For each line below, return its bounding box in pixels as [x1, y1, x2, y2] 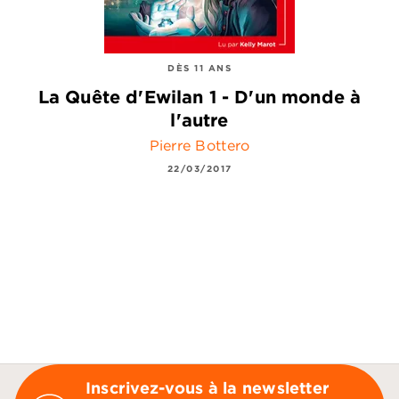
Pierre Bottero [149, 136, 250, 155]
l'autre [170, 109, 229, 132]
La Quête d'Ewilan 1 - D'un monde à [37, 85, 362, 109]
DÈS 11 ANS [167, 61, 232, 74]
